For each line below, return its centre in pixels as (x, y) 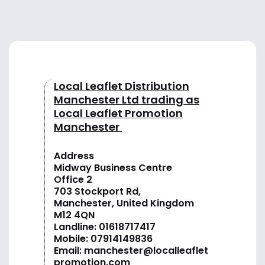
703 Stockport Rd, (97, 191)
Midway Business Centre (113, 167)
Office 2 (73, 179)
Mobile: (72, 238)
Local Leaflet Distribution (122, 86)
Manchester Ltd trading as (127, 99)
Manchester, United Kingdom (124, 203)
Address (74, 156)
